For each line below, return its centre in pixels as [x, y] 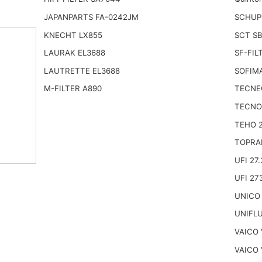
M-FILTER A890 [73, 89]
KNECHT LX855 [73, 35]
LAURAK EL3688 [74, 53]
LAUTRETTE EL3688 [82, 70]
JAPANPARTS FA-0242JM [91, 17]
